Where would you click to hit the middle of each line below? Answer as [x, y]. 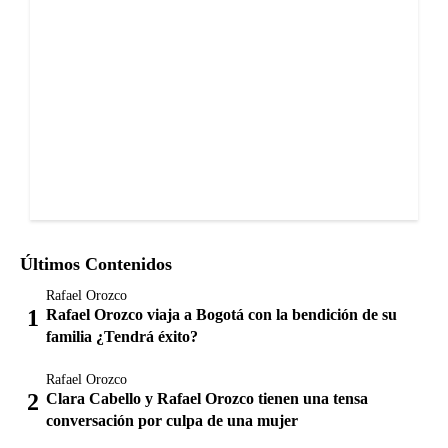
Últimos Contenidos [96, 264]
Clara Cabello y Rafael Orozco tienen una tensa [207, 399]
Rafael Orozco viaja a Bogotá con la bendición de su [221, 315]
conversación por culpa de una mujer [172, 421]
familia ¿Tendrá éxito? [122, 337]
